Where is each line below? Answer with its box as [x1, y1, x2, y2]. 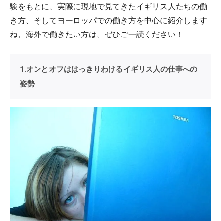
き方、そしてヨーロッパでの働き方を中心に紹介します [10, 15, 207, 25]
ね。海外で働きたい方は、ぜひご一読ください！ [10, 29, 184, 39]
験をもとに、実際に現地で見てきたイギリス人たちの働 [10, 1, 207, 11]
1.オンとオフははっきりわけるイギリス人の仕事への [20, 65, 198, 74]
